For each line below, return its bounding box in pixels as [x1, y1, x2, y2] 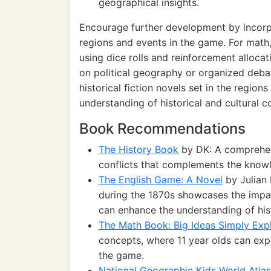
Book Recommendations [79, 120, 246, 137]
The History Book [99, 143, 178, 155]
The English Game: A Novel [99, 174, 223, 186]
